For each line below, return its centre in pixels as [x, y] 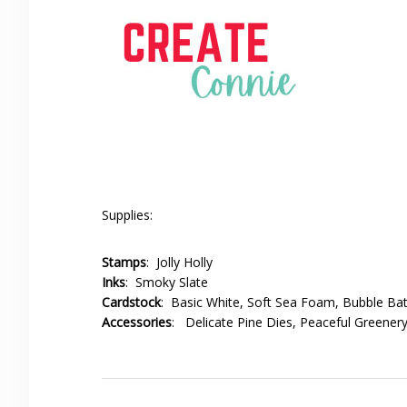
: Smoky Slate [167, 283]
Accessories [137, 323]
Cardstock [131, 303]
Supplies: [127, 215]
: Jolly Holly [179, 263]
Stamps [124, 263]
